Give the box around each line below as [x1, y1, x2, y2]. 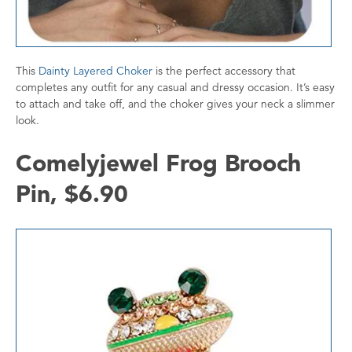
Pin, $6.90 [16, 178, 128, 209]
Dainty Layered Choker [38, 63, 152, 78]
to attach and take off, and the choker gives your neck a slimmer [16, 96, 335, 111]
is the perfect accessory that [152, 63, 295, 78]
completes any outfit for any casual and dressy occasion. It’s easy [16, 79, 335, 94]
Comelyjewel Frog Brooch [16, 148, 301, 178]
